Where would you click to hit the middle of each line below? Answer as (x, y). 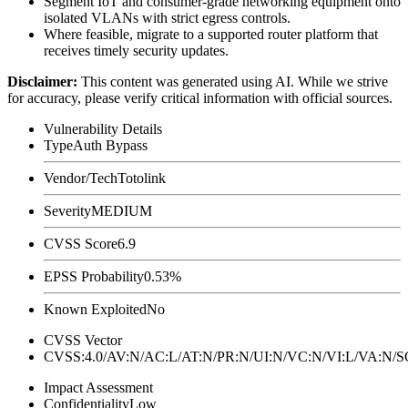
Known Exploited (95, 309)
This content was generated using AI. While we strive (235, 81)
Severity (67, 210)
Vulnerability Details (103, 128)
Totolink (142, 178)
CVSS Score (81, 243)
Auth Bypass (110, 145)
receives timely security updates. (136, 50)
